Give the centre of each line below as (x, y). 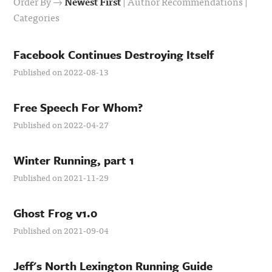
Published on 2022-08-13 (61, 72)
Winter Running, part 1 (74, 160)
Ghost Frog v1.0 (56, 213)
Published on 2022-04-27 (61, 124)
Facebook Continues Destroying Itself (114, 54)
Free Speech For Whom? (78, 107)
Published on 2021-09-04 (61, 230)
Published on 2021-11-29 (61, 177)
